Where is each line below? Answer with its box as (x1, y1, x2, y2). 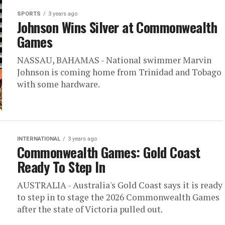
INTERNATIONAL (17, 136, 60, 142)
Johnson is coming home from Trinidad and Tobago (17, 66, 221, 78)
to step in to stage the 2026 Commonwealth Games (17, 191, 219, 203)
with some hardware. (17, 78, 100, 90)
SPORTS (17, 11, 41, 17)
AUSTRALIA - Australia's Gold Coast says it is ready (17, 179, 222, 191)
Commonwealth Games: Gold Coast (17, 142, 200, 162)
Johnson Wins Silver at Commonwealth (17, 17, 217, 37)
